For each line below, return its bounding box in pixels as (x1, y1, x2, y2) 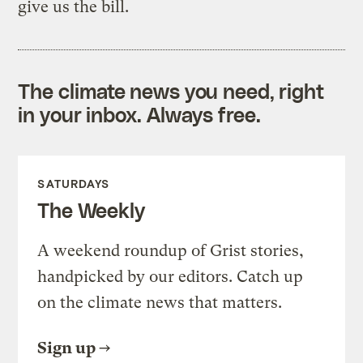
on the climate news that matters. (37, 293, 283, 312)
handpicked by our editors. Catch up (37, 267, 304, 286)
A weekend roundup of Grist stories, (37, 241, 305, 260)
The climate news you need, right (18, 78, 325, 103)
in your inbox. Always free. (18, 101, 261, 126)
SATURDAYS (37, 176, 110, 190)
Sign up (37, 338, 96, 357)
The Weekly (37, 197, 145, 222)
